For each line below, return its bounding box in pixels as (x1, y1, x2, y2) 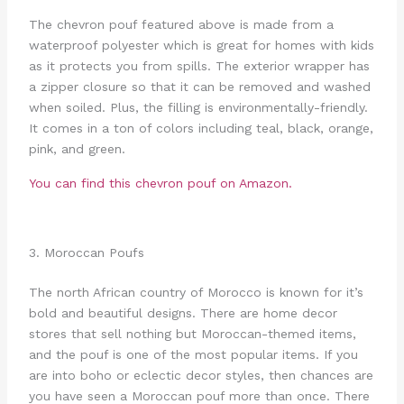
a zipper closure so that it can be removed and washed (28, 78, 371, 94)
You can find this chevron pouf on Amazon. (28, 176, 292, 191)
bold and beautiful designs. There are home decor (28, 306, 337, 321)
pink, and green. (28, 141, 125, 156)
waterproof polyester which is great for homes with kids (28, 37, 374, 52)
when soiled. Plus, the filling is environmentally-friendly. (28, 99, 368, 115)
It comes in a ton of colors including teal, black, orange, (28, 120, 373, 135)
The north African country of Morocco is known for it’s (28, 285, 363, 300)
